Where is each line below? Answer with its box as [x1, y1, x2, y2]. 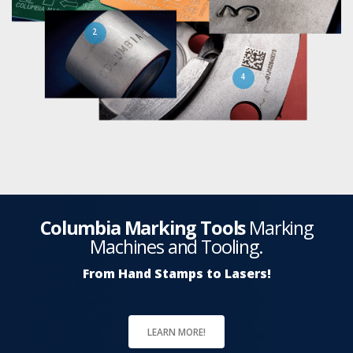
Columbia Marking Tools [40, 214, 246, 240]
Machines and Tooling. [90, 233, 263, 259]
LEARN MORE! [147, 325, 206, 338]
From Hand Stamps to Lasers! [82, 264, 271, 282]
